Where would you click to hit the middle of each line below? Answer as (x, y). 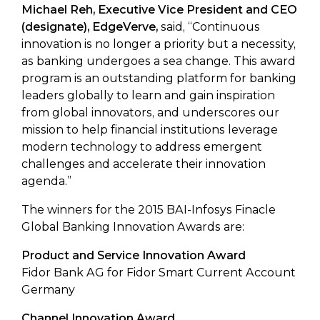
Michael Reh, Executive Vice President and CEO (159, 10)
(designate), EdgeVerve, (90, 27)
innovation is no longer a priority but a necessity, (159, 44)
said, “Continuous (209, 27)
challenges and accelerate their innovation (144, 164)
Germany (48, 290)
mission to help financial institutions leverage (150, 130)
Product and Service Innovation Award (134, 255)
